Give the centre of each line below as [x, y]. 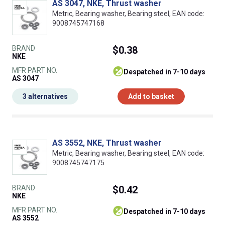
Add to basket [151, 97]
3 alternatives [45, 97]
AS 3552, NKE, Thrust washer [107, 143]
